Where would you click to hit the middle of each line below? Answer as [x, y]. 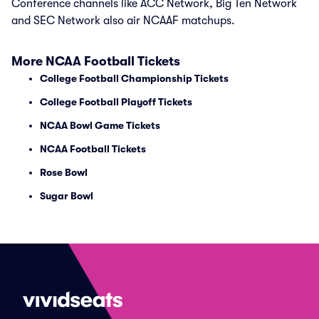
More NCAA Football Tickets [96, 61]
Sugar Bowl [67, 196]
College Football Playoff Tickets [116, 102]
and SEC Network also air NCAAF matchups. [123, 21]
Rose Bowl [64, 172]
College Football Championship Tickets [134, 78]
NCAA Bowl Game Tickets [100, 125]
